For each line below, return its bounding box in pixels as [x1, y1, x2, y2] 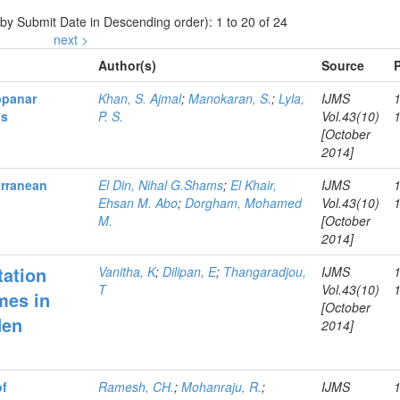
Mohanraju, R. [181, 378, 262, 396]
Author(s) [98, 56, 157, 74]
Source [321, 56, 365, 74]
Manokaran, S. [188, 89, 272, 107]
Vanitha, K [98, 262, 156, 280]
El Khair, [230, 176, 278, 194]
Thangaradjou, [223, 262, 307, 280]
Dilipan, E [162, 262, 217, 280]
